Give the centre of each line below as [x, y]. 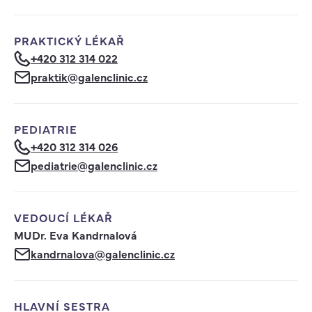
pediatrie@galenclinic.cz [94, 165]
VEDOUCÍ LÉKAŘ [63, 217]
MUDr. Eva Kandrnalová [76, 235]
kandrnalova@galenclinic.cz [103, 253]
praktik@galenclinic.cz [89, 77]
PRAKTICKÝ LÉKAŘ [69, 40]
